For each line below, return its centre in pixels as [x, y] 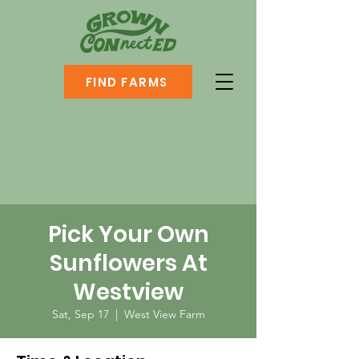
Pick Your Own [128, 234]
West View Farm [164, 314]
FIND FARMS [127, 82]
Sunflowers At [128, 263]
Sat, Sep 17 [80, 314]
